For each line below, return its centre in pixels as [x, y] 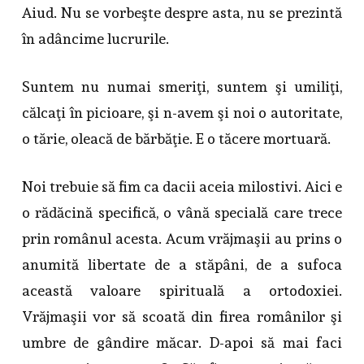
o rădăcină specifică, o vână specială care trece [182, 213]
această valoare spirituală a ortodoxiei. [182, 291]
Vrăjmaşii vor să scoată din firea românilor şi [182, 317]
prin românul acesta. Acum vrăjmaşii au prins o [182, 239]
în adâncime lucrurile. [95, 39]
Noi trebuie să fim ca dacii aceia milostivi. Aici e [182, 187]
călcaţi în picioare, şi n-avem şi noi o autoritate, [182, 113]
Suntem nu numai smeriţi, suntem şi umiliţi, [182, 87]
